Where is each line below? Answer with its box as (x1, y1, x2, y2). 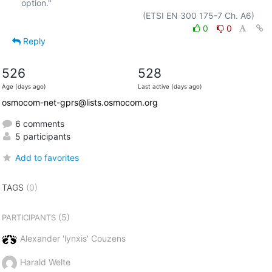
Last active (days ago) (137, 83, 202, 90)
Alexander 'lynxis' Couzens (19, 233, 126, 243)
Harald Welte (19, 256, 70, 267)
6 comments (12, 118, 64, 129)
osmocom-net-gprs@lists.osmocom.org (1, 97, 158, 107)
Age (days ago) (1, 83, 46, 90)
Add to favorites (15, 152, 79, 163)
